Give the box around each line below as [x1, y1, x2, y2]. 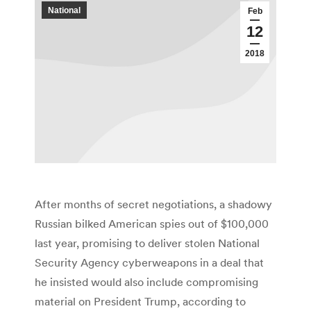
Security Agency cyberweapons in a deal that [35, 255, 264, 270]
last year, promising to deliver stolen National [35, 236, 260, 251]
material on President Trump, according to [35, 294, 246, 309]
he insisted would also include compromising [35, 275, 258, 289]
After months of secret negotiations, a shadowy [35, 197, 272, 212]
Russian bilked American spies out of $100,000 [35, 217, 269, 231]
